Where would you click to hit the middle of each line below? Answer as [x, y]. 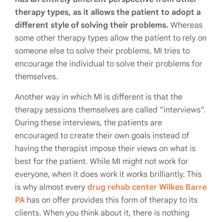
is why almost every [51, 188]
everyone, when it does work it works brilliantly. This [108, 175]
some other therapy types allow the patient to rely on [111, 38]
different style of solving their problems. [92, 26]
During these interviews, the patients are [88, 123]
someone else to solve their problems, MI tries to [102, 51]
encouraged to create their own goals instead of [102, 136]
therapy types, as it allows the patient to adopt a [108, 13]
